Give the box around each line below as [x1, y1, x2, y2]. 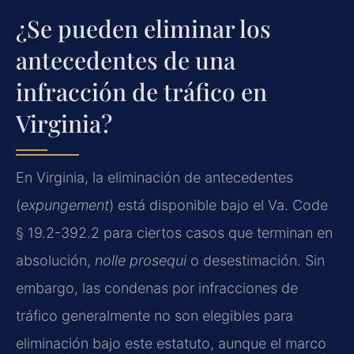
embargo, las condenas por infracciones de [16, 279, 298, 296]
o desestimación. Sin [186, 251, 325, 269]
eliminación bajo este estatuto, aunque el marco [16, 334, 326, 352]
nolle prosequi [95, 251, 186, 269]
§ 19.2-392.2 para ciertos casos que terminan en [16, 224, 333, 241]
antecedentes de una [16, 43, 235, 76]
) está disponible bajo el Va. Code [109, 196, 328, 213]
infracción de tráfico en [16, 75, 267, 107]
